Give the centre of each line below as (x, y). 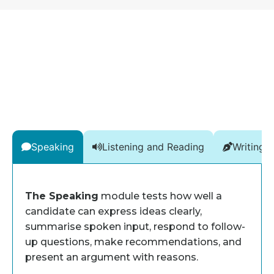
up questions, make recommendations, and (133, 242)
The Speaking (62, 196)
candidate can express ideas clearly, (113, 211)
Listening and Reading (153, 146)
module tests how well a (160, 196)
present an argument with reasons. (113, 257)
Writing (249, 146)
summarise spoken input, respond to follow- (135, 226)
